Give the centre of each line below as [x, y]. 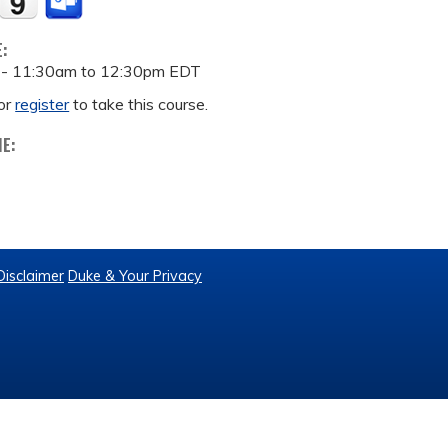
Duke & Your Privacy [135, 276]
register [42, 104]
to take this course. [139, 104]
